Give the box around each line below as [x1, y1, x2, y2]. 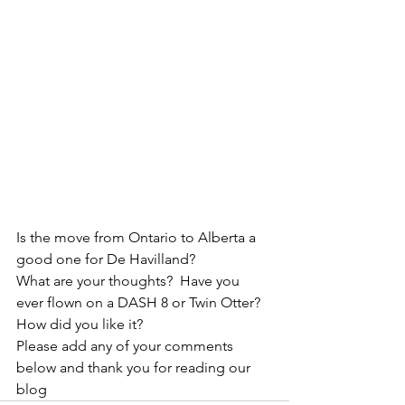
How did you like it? [16, 315, 150, 333]
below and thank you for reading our [16, 358, 254, 376]
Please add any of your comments [16, 336, 237, 354]
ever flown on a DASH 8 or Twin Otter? [16, 293, 268, 311]
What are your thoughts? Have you [16, 271, 243, 289]
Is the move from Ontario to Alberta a [16, 228, 259, 246]
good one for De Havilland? [16, 250, 195, 268]
